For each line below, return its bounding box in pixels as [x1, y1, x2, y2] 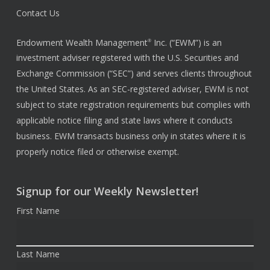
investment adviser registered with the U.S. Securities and [16, 52, 239, 64]
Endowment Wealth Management [16, 36, 148, 48]
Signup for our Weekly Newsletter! [16, 184, 198, 199]
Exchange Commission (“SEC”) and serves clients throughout [16, 67, 252, 80]
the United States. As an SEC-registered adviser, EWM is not [16, 83, 249, 95]
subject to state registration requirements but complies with [16, 99, 250, 111]
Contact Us [16, 7, 60, 19]
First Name [16, 205, 60, 217]
